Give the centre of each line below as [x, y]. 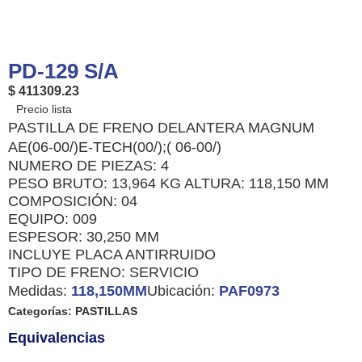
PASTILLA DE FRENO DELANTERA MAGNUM [161, 128]
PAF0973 [249, 291]
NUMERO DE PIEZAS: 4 [88, 166]
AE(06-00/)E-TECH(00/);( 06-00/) [115, 147]
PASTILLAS [106, 311]
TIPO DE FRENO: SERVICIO [103, 272]
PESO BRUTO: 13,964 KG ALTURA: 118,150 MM [168, 183]
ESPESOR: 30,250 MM [84, 237]
